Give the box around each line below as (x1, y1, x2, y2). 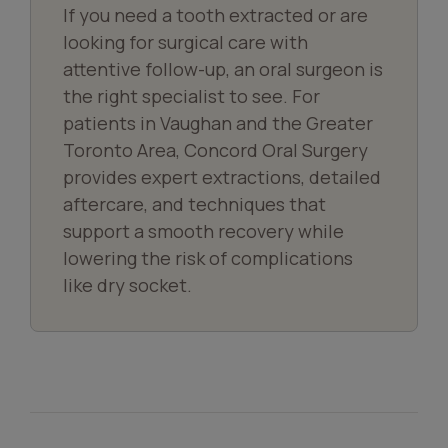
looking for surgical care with (63, 30, 308, 54)
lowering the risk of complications (63, 246, 353, 270)
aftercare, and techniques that (63, 192, 326, 216)
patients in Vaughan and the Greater (63, 111, 373, 135)
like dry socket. (63, 273, 192, 297)
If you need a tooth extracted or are (63, 3, 368, 27)
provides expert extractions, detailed (63, 165, 381, 189)
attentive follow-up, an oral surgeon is (63, 57, 383, 81)
